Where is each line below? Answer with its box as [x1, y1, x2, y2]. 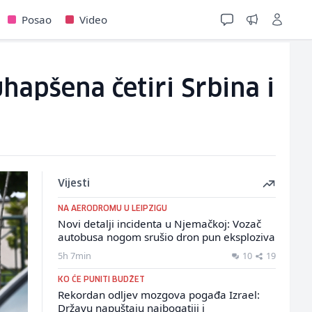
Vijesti [57, 179, 90, 189]
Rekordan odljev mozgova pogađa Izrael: [57, 288, 260, 302]
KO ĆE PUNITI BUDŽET [57, 276, 145, 283]
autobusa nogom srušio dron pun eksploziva [57, 230, 275, 244]
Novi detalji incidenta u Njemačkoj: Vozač [57, 217, 261, 231]
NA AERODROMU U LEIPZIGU [57, 205, 167, 212]
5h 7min [57, 249, 91, 262]
